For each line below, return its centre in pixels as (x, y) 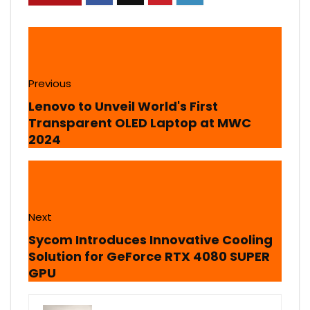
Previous (50, 83)
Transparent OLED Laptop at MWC (140, 122)
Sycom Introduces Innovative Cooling (151, 239)
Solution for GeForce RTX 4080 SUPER (149, 256)
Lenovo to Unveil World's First (123, 106)
